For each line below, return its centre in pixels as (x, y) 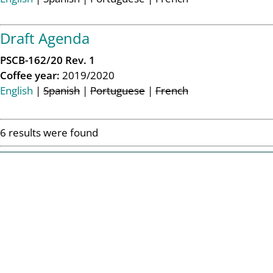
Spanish (62, 91)
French (172, 91)
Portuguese (118, 91)
